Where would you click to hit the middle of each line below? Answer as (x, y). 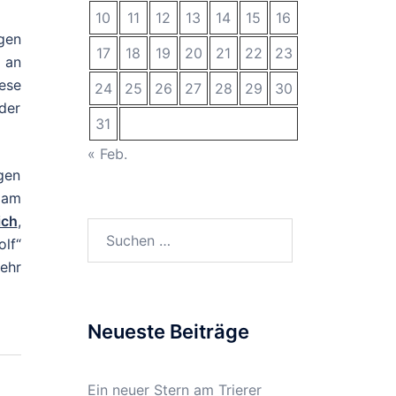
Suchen (110, 229)
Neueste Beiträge (168, 331)
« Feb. (107, 154)
